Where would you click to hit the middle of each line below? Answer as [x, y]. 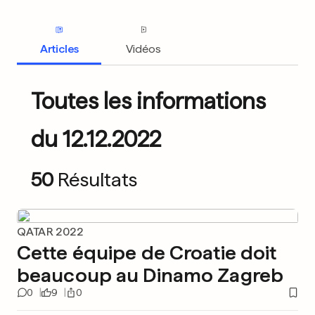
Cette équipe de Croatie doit [147, 252]
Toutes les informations [148, 101]
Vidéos [143, 49]
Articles [59, 49]
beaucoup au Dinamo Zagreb [150, 275]
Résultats [97, 179]
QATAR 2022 [50, 232]
